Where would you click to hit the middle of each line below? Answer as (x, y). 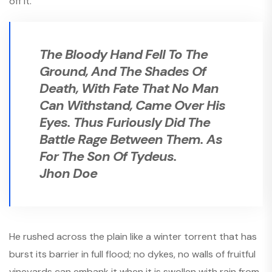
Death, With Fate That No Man (129, 89)
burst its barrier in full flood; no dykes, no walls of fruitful (132, 254)
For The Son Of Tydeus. (108, 157)
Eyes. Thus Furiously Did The (125, 123)
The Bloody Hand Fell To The (124, 55)
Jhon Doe (68, 174)
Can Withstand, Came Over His (132, 106)
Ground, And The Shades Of (123, 72)
